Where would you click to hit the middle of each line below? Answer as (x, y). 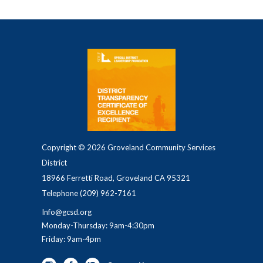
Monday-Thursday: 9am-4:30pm (98, 225)
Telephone (60, 193)
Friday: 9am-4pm (71, 239)
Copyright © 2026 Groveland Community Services (129, 147)
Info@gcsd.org (67, 212)
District (54, 162)
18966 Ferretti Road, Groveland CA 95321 (116, 178)
